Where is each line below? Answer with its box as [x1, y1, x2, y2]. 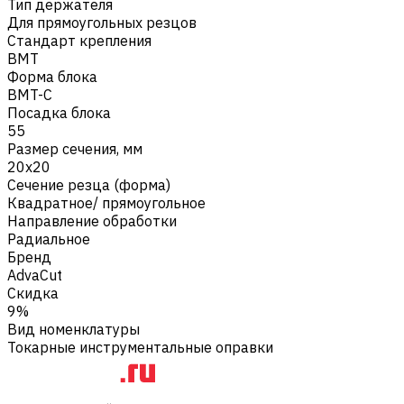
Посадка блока [7, 103, 111, 122]
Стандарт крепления [7, 31, 151, 50]
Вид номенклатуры [7, 319, 140, 338]
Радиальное [7, 229, 90, 248]
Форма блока [7, 67, 97, 86]
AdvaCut [7, 265, 62, 284]
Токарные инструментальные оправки [7, 337, 273, 356]
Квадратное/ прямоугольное [7, 193, 206, 212]
